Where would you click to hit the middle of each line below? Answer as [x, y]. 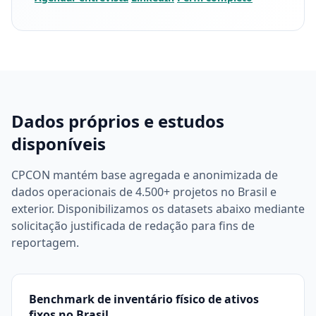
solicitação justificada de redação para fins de [133, 226]
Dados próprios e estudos [118, 121]
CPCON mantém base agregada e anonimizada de [145, 175]
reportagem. [45, 243]
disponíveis [59, 144]
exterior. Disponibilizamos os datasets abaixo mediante [158, 209]
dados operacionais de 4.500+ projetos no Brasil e [144, 192]
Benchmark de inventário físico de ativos [144, 299]
